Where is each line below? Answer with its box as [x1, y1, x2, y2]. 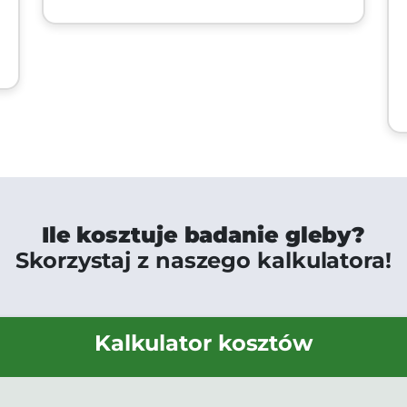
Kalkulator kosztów [94, 330, 313, 357]
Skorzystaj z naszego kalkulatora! [15, 247, 392, 274]
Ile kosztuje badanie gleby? [41, 222, 366, 249]
